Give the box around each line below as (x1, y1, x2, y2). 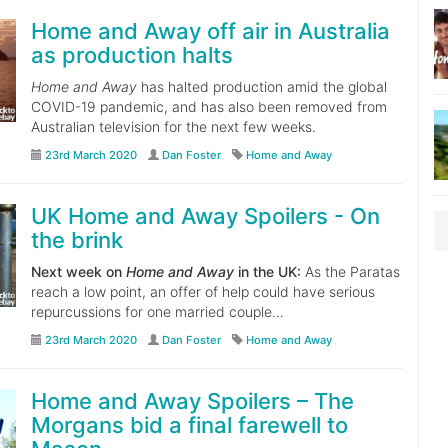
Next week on (30, 263, 126, 280)
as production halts (30, 42, 233, 68)
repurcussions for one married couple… (30, 303, 284, 320)
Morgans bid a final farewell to (30, 412, 348, 438)
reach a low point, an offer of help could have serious (30, 283, 375, 300)
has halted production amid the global (136, 78, 387, 95)
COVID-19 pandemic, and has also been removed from (30, 98, 387, 115)
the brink (30, 227, 123, 253)
